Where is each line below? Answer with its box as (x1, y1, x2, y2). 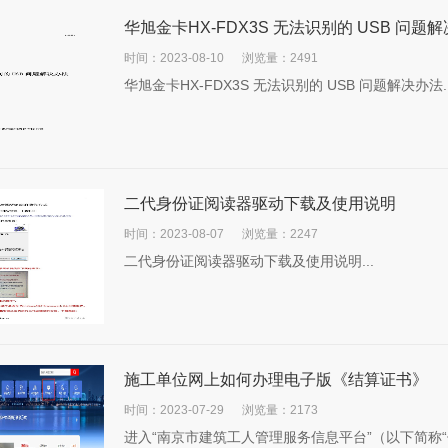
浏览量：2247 (242, 227, 318, 241)
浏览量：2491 (242, 51, 318, 65)
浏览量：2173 (242, 403, 318, 417)
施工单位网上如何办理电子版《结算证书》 (124, 371, 428, 388)
